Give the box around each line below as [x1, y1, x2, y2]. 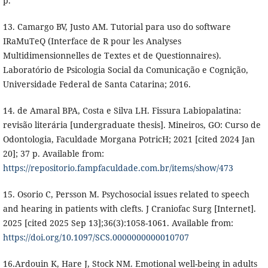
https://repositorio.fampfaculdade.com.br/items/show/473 [2, 162, 233, 174]
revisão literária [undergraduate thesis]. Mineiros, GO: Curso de [2, 119, 261, 131]
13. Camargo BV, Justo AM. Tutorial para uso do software [2, 21, 231, 33]
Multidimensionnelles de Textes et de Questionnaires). [2, 50, 221, 62]
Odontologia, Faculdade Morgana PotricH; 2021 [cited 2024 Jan [2, 133, 255, 145]
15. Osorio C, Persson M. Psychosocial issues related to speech [2, 188, 249, 200]
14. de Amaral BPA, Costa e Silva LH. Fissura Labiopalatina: [2, 105, 241, 117]
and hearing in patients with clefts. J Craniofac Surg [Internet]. [2, 203, 256, 215]
